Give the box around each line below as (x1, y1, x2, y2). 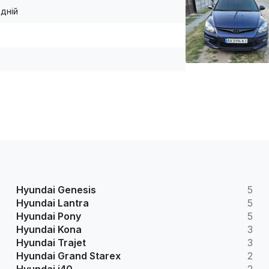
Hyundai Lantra (16, 197, 89, 210)
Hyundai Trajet (16, 237, 86, 249)
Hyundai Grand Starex (16, 250, 121, 262)
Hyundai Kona (16, 223, 82, 236)
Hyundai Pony (16, 210, 81, 223)
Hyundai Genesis (16, 184, 96, 196)
